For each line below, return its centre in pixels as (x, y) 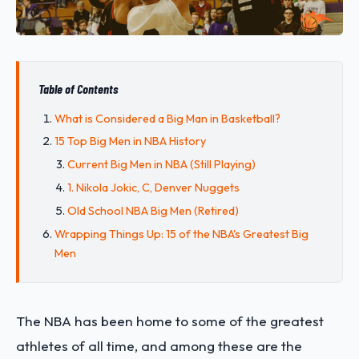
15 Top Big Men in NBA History (130, 141)
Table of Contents (78, 88)
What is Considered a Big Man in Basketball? (167, 118)
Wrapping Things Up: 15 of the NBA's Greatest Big (182, 234)
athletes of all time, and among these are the (159, 346)
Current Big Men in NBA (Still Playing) (161, 165)
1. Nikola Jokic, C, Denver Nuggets (153, 188)
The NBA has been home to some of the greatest (170, 321)
